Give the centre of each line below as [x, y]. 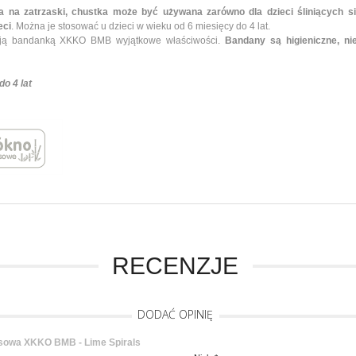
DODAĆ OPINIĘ [175, 315]
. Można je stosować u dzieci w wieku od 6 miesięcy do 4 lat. [141, 27]
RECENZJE [175, 266]
